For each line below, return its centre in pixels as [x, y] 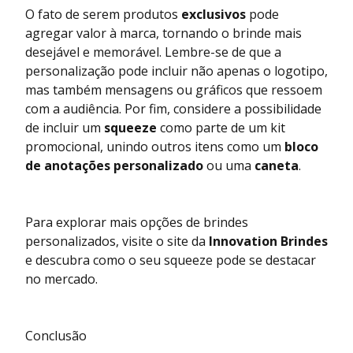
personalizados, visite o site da [117, 242]
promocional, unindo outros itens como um [155, 147]
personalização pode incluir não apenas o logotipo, [176, 71]
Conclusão [56, 336]
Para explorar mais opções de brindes [137, 223]
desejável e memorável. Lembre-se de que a [153, 52]
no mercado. [61, 279]
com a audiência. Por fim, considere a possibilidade [173, 109]
